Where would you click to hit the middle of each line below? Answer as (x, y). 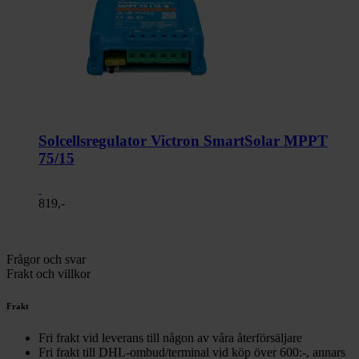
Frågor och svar (46, 260)
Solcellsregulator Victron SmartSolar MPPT (183, 140)
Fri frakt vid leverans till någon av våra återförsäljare (170, 338)
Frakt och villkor (48, 274)
